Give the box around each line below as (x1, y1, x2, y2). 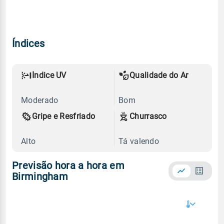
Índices (12, 37, 45, 49)
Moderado (21, 95, 58, 105)
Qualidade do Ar (129, 70, 188, 80)
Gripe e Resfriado (32, 111, 95, 121)
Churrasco (129, 111, 167, 121)
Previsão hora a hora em (12, 159, 124, 171)
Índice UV (32, 70, 66, 80)
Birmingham (12, 170, 68, 182)
